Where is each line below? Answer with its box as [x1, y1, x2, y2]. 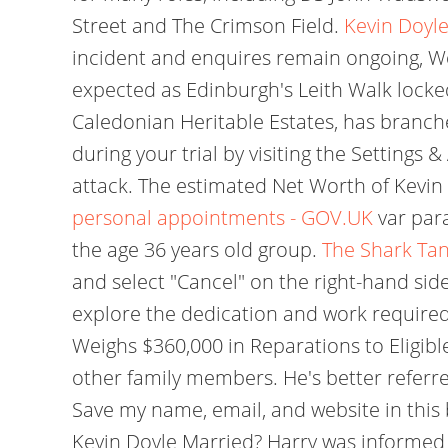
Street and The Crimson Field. [72, 12, 344, 39]
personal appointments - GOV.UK [72, 204, 373, 231]
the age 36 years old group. [72, 236, 322, 263]
